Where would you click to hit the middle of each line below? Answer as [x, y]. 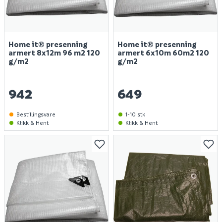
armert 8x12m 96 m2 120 [54, 53]
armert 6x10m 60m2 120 [163, 53]
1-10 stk [135, 114]
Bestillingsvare [36, 114]
